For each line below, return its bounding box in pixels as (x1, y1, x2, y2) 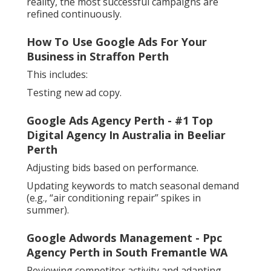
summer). (27, 203, 69, 217)
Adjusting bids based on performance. (27, 161, 198, 175)
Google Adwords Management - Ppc (27, 230, 222, 246)
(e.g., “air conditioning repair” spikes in (27, 191, 201, 205)
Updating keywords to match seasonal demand (27, 179, 239, 193)
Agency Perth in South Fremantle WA (27, 245, 227, 260)
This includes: (27, 68, 88, 82)
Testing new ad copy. (27, 86, 122, 100)
